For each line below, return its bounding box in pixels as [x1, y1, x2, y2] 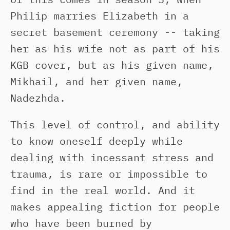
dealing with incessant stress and [10, 150, 214, 164]
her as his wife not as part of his [10, 42, 220, 55]
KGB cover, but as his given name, [10, 58, 214, 72]
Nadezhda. [10, 91, 72, 105]
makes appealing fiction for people [10, 200, 220, 214]
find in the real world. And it [10, 183, 195, 197]
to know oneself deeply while [10, 134, 183, 148]
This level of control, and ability [10, 118, 220, 131]
